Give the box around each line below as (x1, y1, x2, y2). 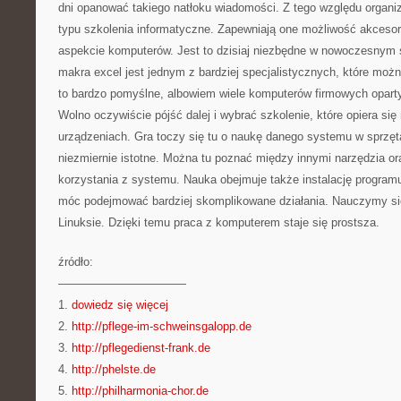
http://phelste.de (72, 363, 156, 376)
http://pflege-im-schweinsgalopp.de (72, 320, 252, 333)
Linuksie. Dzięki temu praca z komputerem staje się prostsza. (58, 216, 380, 229)
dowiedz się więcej (72, 298, 168, 311)
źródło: (58, 255, 93, 269)
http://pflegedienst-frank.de (72, 341, 210, 354)
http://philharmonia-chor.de (72, 384, 209, 397)
